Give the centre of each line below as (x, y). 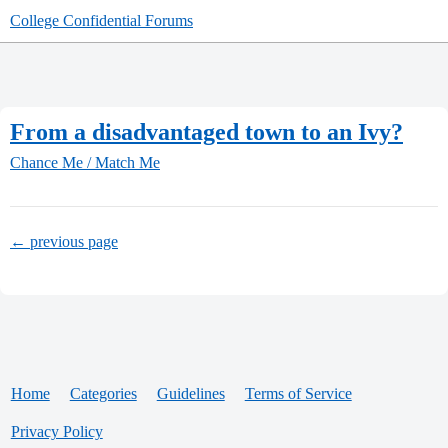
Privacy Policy (56, 432)
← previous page (64, 242)
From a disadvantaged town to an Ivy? (206, 131)
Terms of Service (298, 394)
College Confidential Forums (101, 20)
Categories (103, 394)
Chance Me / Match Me (85, 163)
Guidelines (190, 394)
